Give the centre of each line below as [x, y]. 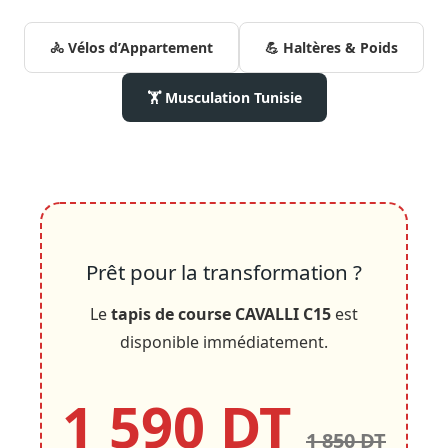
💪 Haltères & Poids [331, 48]
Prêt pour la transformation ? [224, 272]
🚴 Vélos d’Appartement [131, 48]
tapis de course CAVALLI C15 [221, 314]
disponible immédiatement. [224, 342]
